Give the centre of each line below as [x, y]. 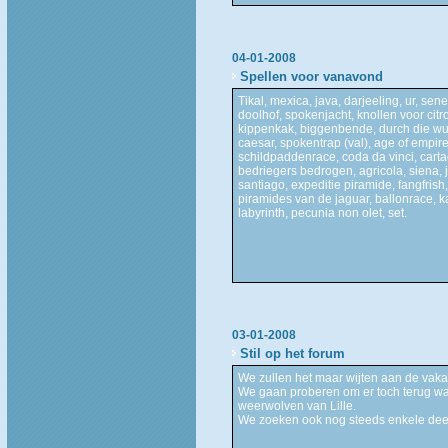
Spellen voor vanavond [311, 76]
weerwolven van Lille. [296, 405]
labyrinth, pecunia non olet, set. [322, 212]
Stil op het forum [292, 353]
